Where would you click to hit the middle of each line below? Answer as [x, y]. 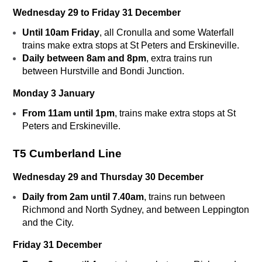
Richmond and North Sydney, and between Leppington [136, 210]
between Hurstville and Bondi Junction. [104, 71]
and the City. [49, 223]
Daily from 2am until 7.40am [83, 197]
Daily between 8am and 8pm [84, 58]
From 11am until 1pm [68, 113]
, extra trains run [179, 58]
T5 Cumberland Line [67, 154]
